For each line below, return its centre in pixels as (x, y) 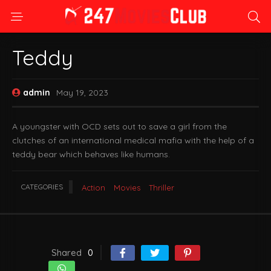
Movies (127, 188)
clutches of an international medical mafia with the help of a (133, 140)
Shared (67, 253)
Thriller (162, 188)
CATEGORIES (42, 187)
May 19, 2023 (82, 93)
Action (93, 188)
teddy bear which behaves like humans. (91, 154)
